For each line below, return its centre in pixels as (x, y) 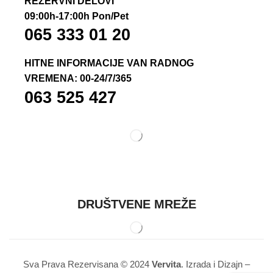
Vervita (166, 264)
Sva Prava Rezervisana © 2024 (87, 264)
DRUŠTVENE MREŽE (136, 204)
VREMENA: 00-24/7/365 (78, 79)
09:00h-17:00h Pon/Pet (76, 16)
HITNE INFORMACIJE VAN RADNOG (109, 63)
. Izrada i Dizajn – (215, 264)
